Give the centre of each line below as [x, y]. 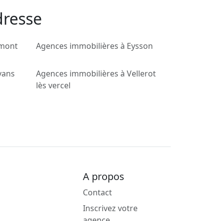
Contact [97, 193]
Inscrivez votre [110, 208]
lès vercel [53, 86]
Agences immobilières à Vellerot [96, 74]
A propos [104, 177]
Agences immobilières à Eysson [94, 46]
